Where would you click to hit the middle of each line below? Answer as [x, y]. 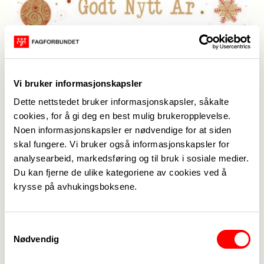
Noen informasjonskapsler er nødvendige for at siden [123, 130]
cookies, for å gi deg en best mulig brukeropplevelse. [122, 116]
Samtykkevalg [32, 227]
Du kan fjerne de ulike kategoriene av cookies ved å [120, 172]
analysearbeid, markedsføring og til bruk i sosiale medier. [131, 158]
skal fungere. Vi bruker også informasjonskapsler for [121, 144]
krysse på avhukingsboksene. [75, 187]
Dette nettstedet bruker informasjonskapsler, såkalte [121, 102]
